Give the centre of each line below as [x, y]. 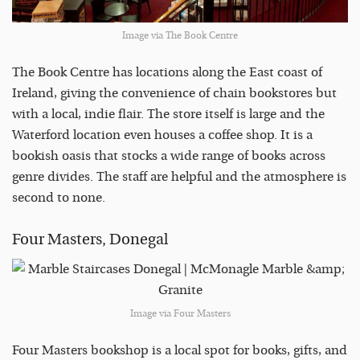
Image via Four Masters [180, 313]
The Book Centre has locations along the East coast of [167, 72]
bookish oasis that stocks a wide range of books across [169, 155]
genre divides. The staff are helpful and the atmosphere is [179, 176]
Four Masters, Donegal [90, 240]
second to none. [60, 197]
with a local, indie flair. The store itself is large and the [168, 114]
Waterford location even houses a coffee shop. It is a [162, 135]
